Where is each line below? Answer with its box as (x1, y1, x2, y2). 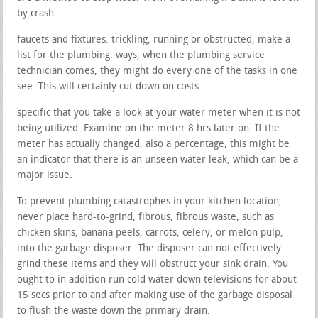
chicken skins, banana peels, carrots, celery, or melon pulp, (17, 227, 284, 238)
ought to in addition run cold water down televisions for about (17, 274, 297, 285)
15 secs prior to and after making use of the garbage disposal (17, 290, 293, 301)
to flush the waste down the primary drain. (17, 305, 211, 317)
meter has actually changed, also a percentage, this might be (17, 138, 290, 150)
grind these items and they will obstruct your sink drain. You (17, 258, 289, 270)
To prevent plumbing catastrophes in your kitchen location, (17, 196, 283, 207)
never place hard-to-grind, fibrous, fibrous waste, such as (17, 212, 275, 223)
